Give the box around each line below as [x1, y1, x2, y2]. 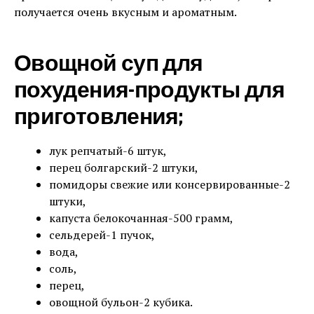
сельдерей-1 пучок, [49, 227, 155, 243]
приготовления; [14, 103, 183, 132]
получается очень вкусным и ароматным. [14, 4, 237, 20]
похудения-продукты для [14, 76, 285, 105]
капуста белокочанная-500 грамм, [49, 210, 233, 226]
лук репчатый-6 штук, [49, 143, 167, 158]
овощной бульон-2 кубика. [49, 294, 193, 310]
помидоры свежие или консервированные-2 [49, 177, 290, 192]
